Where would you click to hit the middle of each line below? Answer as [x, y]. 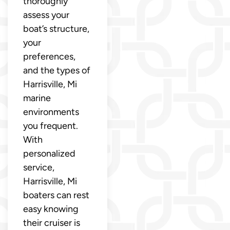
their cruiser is [52, 223]
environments [51, 112]
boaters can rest [56, 195]
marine [37, 98]
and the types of [57, 70]
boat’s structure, [56, 28]
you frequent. [51, 126]
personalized [49, 153]
